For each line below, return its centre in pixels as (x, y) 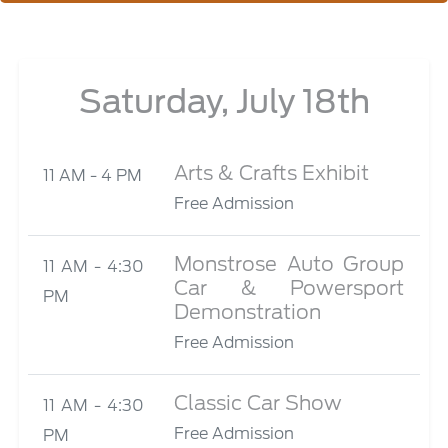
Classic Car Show (257, 403)
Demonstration (247, 312)
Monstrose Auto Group (289, 264)
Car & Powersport (289, 288)
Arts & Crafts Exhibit (271, 173)
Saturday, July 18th (224, 101)
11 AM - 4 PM (93, 175)
